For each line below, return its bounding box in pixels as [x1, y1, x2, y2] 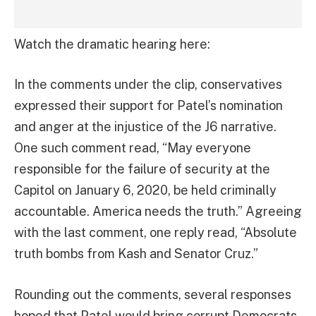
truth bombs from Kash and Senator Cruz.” [14, 246, 258, 262]
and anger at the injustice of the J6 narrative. [14, 119, 276, 135]
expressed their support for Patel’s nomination [14, 98, 283, 114]
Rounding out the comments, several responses [14, 287, 291, 303]
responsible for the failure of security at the [14, 162, 270, 177]
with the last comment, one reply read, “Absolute [14, 225, 297, 241]
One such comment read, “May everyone [14, 140, 251, 156]
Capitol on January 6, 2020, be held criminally [14, 183, 276, 198]
